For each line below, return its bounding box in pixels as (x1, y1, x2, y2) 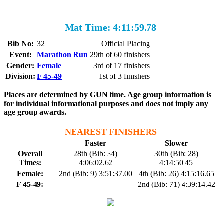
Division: (5, 72, 35, 80)
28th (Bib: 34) (74, 149, 117, 158)
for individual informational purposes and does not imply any (4, 99, 208, 108)
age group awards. (4, 108, 66, 116)
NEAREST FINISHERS (64, 127, 157, 137)
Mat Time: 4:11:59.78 (65, 22, 156, 33)
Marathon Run (37, 50, 88, 59)
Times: (18, 158, 41, 167)
